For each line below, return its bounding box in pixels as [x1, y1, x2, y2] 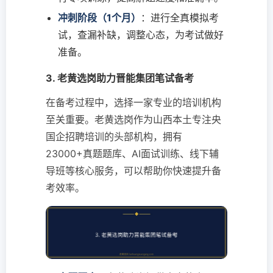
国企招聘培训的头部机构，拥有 [46, 130, 182, 143]
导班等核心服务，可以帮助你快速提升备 [46, 165, 221, 177]
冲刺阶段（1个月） [58, 12, 141, 24]
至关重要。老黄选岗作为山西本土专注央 [46, 113, 221, 126]
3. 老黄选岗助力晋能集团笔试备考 [46, 72, 194, 85]
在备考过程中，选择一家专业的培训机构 [46, 96, 221, 109]
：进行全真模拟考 [141, 12, 219, 24]
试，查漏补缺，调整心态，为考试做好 [58, 29, 224, 41]
